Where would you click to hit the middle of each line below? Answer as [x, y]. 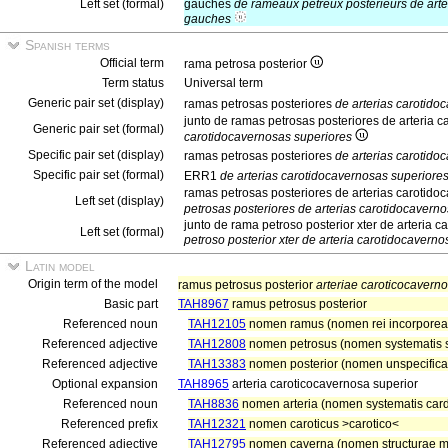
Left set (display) [119, 201]
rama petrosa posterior [247, 64]
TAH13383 [217, 364]
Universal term [223, 83]
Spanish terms [65, 45]
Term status [133, 83]
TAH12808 [217, 344]
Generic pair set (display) [96, 103]
